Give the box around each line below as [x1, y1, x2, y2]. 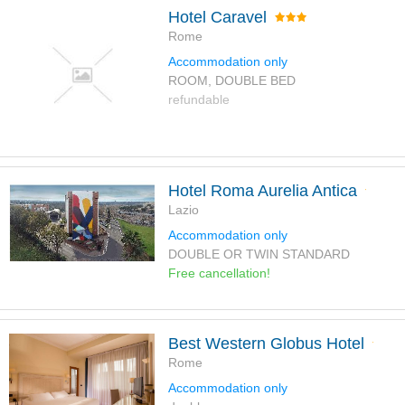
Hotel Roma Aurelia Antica [167, 182, 357, 201]
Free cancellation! [167, 266, 270, 281]
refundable [167, 92, 230, 108]
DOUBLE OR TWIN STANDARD [167, 247, 350, 262]
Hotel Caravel [167, 8, 267, 27]
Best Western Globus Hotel [167, 334, 364, 353]
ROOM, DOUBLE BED [167, 73, 296, 89]
